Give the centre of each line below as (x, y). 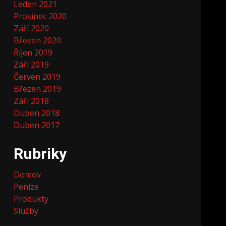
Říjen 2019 (33, 52)
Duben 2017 (37, 125)
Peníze (26, 187)
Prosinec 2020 (40, 16)
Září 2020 (32, 28)
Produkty (31, 199)
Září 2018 (32, 101)
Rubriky (40, 154)
